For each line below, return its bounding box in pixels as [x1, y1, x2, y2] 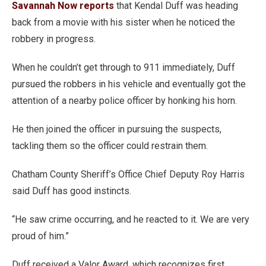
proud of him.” [12, 230, 69, 242]
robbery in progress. [12, 33, 96, 45]
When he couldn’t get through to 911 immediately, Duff [12, 62, 235, 73]
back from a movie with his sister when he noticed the [12, 17, 235, 28]
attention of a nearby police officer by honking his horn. [12, 95, 237, 106]
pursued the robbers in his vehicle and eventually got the [12, 78, 246, 90]
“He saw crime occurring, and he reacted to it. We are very [12, 214, 249, 225]
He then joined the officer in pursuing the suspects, [12, 123, 221, 135]
